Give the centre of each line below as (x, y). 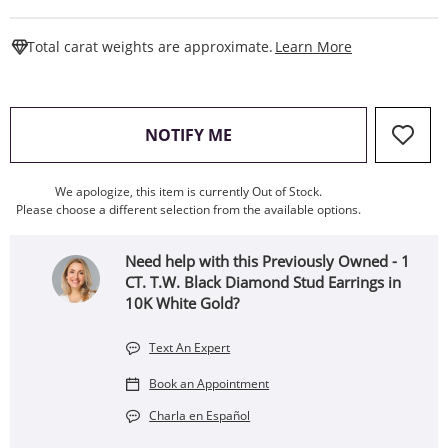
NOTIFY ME (188, 135)
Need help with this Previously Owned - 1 (268, 261)
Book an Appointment (209, 383)
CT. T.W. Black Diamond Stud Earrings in (263, 282)
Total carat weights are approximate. (150, 46)
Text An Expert (190, 347)
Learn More (313, 46)
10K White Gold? (182, 303)
